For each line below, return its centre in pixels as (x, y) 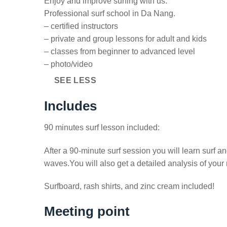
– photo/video (68, 64)
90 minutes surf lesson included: (102, 127)
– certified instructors (81, 26)
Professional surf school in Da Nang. (110, 13)
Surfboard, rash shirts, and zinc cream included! (129, 186)
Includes (70, 106)
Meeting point (87, 212)
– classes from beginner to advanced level (120, 51)
